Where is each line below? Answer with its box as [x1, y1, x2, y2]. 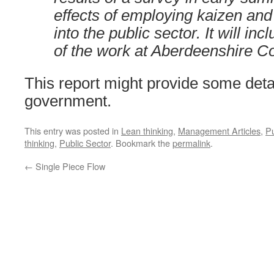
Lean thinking [121, 124, 173, 137]
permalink [172, 136, 210, 149]
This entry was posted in [24, 124, 121, 137]
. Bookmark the [111, 136, 172, 149]
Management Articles [178, 124, 261, 137]
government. [24, 92, 111, 109]
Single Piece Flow [33, 160, 105, 172]
